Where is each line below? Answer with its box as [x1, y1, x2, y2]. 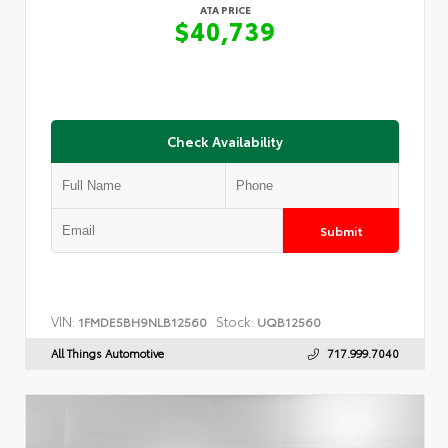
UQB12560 [254, 312, 321, 329]
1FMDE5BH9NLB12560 [78, 312, 207, 329]
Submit [319, 221, 363, 238]
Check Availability [167, 131, 283, 149]
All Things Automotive [51, 344, 164, 360]
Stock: [216, 311, 254, 329]
